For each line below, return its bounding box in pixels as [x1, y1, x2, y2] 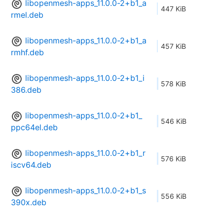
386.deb [11, 85, 41, 95]
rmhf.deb [11, 47, 44, 58]
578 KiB [161, 79, 186, 88]
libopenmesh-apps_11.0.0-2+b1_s [25, 185, 146, 196]
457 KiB [161, 42, 186, 51]
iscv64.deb [11, 160, 51, 170]
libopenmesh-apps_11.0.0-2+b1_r [25, 148, 146, 158]
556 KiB [161, 192, 186, 201]
